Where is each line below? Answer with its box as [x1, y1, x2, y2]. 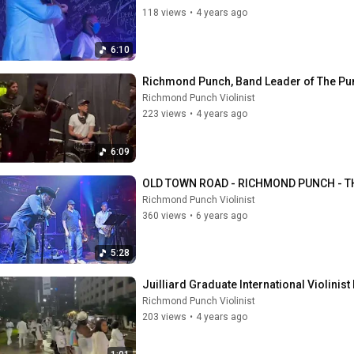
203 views [142, 311, 186, 322]
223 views [142, 108, 186, 119]
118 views [142, 6, 186, 18]
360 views [142, 209, 186, 221]
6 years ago [196, 209, 247, 221]
